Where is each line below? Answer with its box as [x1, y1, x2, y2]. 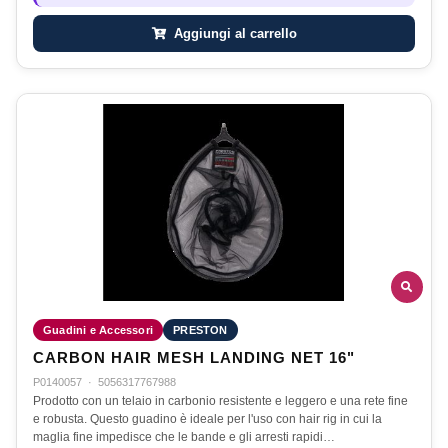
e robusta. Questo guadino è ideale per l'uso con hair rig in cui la [33, 411, 382, 426]
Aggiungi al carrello [169, 26, 297, 42]
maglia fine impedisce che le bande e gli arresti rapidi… [33, 429, 335, 444]
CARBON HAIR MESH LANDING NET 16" [33, 349, 355, 366]
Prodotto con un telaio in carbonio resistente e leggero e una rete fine [33, 393, 408, 408]
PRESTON [173, 323, 228, 336]
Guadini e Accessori [43, 323, 154, 336]
